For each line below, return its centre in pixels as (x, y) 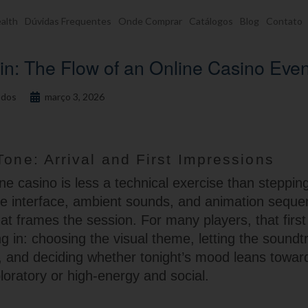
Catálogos (211, 21)
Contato (284, 21)
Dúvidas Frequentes (68, 21)
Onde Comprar (150, 21)
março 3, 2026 (75, 97)
